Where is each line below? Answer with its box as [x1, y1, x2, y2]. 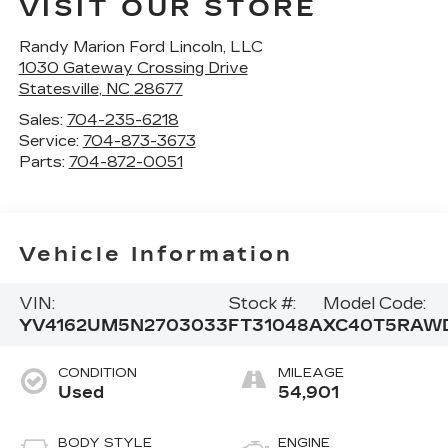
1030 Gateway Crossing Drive [18, 59, 248, 78]
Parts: [18, 153, 69, 172]
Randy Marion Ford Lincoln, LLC [18, 38, 263, 57]
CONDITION [57, 365, 137, 382]
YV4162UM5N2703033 [18, 315, 228, 335]
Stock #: [227, 293, 296, 313]
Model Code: [322, 293, 426, 313]
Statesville [18, 80, 99, 99]
